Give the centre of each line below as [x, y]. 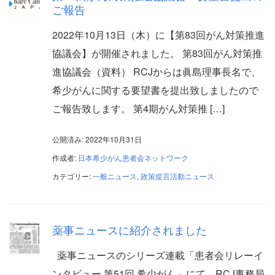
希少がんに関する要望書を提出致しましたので [155, 90]
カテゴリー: [72, 176]
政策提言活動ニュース [177, 176]
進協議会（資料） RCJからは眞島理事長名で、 [157, 72]
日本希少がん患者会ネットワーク [133, 157]
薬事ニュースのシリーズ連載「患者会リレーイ [158, 255]
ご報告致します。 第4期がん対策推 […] [138, 108]
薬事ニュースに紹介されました [130, 230]
